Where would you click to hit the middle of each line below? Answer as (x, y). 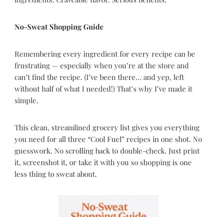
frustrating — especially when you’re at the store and (102, 65)
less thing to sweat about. (56, 174)
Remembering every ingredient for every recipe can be (105, 54)
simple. (26, 100)
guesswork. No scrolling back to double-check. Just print (107, 151)
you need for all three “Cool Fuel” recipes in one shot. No (108, 139)
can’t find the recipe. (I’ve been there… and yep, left (99, 77)
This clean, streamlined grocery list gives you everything (107, 127)
